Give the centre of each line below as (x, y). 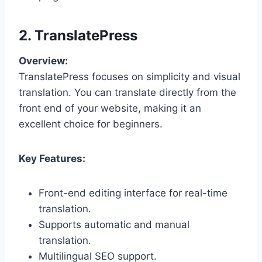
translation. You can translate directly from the (127, 92)
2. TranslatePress (78, 35)
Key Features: (52, 158)
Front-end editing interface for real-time (133, 193)
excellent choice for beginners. (91, 124)
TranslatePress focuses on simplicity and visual (130, 76)
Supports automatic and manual (114, 224)
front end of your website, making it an (110, 108)
